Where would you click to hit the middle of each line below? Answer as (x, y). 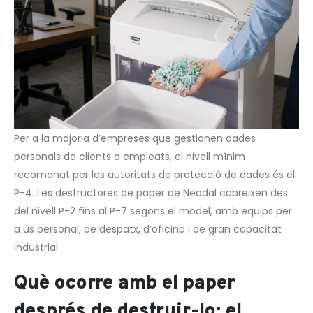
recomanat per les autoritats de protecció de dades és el (154, 175)
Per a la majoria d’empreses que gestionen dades (135, 139)
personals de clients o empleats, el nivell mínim (130, 157)
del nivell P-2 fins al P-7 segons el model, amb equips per (153, 211)
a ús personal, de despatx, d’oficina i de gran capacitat (148, 230)
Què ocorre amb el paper (125, 283)
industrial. (37, 248)
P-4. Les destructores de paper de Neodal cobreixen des (151, 193)
